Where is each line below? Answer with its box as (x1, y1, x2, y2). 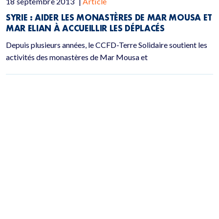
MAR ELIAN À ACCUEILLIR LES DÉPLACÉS (6, 23, 165, 33)
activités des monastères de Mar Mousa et (6, 52, 148, 62)
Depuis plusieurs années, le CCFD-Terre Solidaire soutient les (6, 40, 207, 49)
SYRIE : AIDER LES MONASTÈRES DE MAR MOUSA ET (6, 12, 212, 22)
